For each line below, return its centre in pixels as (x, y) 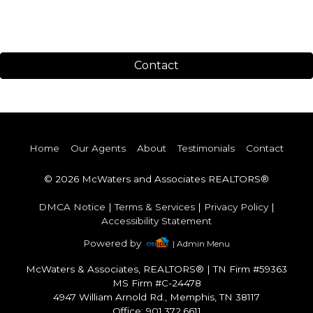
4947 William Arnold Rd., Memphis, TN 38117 (156, 297)
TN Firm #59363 (249, 269)
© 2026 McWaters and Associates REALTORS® (156, 179)
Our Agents (98, 148)
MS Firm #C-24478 (156, 283)
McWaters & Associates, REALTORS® (116, 269)
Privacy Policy (236, 207)
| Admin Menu (201, 244)
